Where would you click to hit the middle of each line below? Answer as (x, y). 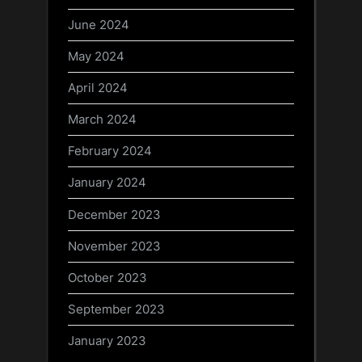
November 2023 (114, 246)
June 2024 (99, 24)
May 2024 (96, 56)
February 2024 (110, 151)
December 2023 (114, 214)
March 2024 (102, 120)
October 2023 (107, 277)
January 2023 (107, 341)
